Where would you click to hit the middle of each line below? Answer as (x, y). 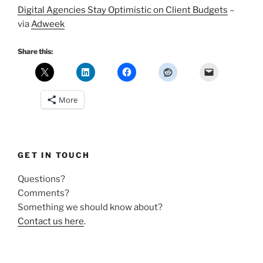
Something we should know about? (90, 207)
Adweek (48, 24)
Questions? (41, 179)
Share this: (35, 52)
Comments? (43, 193)
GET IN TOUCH (54, 155)
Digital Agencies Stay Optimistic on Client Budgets (123, 10)
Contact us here (51, 221)
